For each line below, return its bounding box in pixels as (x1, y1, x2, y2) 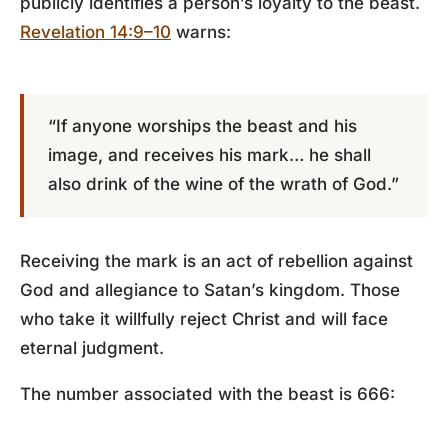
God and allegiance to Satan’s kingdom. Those (20, 280, 400, 300)
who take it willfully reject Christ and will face (20, 309, 388, 329)
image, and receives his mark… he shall (48, 145, 371, 165)
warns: (171, 22, 231, 42)
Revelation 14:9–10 (20, 22, 171, 42)
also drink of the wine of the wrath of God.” (48, 174, 399, 194)
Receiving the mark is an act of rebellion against (20, 251, 413, 271)
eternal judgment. (20, 338, 164, 358)
